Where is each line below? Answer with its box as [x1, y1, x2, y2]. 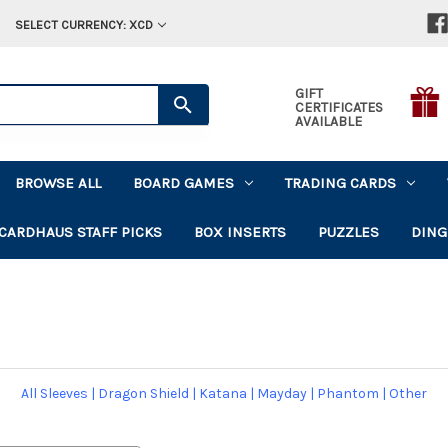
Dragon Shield [98, 385, 189, 403]
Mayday [257, 385, 307, 403]
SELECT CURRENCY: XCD [14, 17, 153, 32]
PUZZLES [318, 222, 380, 241]
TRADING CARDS [285, 173, 397, 192]
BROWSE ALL [15, 173, 102, 192]
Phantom [317, 385, 379, 403]
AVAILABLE [294, 112, 362, 130]
